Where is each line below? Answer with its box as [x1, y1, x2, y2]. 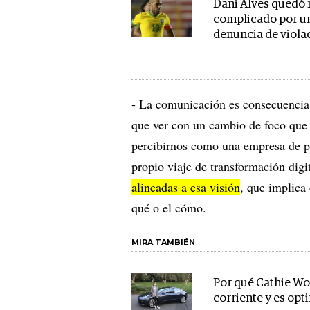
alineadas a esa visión [131, 179, 240, 196]
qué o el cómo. [131, 199, 206, 217]
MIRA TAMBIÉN [131, 237, 195, 248]
